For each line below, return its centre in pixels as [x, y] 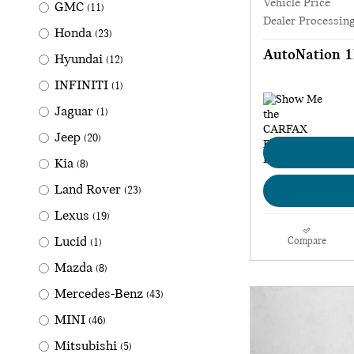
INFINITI [81, 86]
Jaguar [74, 112]
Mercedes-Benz [99, 295]
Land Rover [88, 190]
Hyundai [79, 60]
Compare [307, 241]
